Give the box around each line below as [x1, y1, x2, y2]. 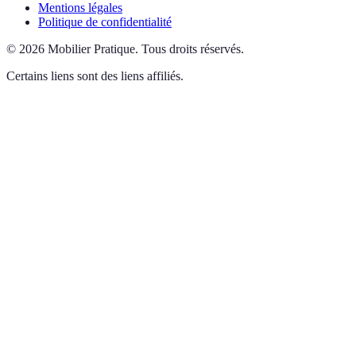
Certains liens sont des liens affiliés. [6, 68, 184, 83]
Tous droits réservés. [141, 41, 244, 56]
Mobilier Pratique [48, 41, 135, 56]
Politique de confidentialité [38, 14, 172, 29]
